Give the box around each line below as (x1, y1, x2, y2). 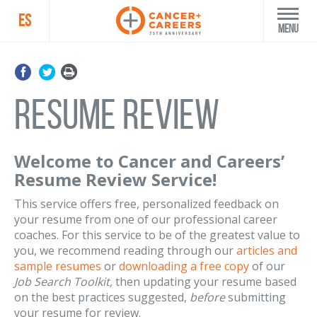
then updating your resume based (113, 274, 296, 289)
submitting (225, 289, 286, 305)
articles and (236, 243, 297, 258)
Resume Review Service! (14, 168, 217, 191)
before (190, 289, 225, 305)
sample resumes (14, 258, 101, 274)
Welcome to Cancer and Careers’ (14, 149, 284, 173)
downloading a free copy (119, 258, 249, 274)
